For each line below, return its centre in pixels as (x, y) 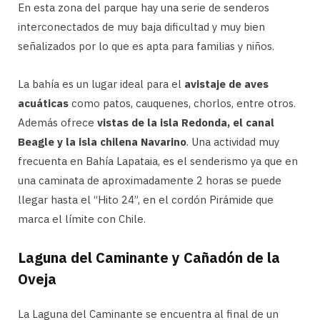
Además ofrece (57, 122)
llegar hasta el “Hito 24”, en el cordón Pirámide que (146, 199)
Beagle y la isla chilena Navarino (102, 141)
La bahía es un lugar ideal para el (101, 84)
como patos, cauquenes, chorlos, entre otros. (182, 103)
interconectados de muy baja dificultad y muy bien (141, 26)
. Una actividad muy (233, 141)
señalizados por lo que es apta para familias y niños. (146, 46)
